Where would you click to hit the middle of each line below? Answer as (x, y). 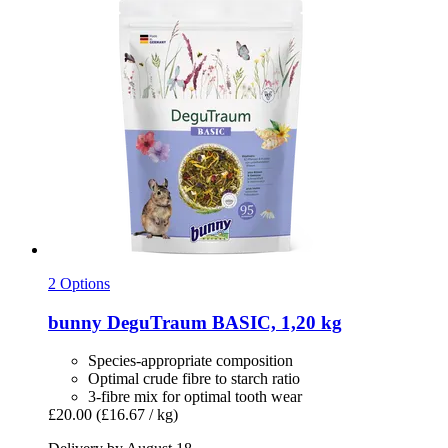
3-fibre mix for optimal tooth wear (195, 397)
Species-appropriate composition (190, 361)
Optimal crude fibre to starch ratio (194, 379)
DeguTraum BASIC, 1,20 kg (222, 322)
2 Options (79, 283)
